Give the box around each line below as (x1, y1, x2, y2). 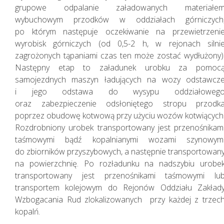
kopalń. (15, 205, 40, 217)
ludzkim (18, 116, 70, 135)
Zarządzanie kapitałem (18, 99, 165, 118)
